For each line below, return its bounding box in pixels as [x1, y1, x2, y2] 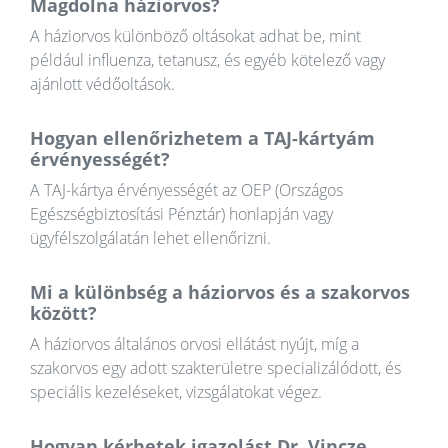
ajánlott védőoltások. [30, 73, 175, 96]
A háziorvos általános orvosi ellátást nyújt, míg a [30, 333, 359, 356]
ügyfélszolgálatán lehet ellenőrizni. [30, 227, 271, 250]
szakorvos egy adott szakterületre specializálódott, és [30, 357, 401, 380]
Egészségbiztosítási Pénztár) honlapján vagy [30, 203, 333, 226]
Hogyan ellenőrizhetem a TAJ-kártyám [30, 126, 375, 151]
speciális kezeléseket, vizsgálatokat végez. [30, 381, 322, 404]
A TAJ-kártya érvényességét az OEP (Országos [30, 179, 343, 202]
